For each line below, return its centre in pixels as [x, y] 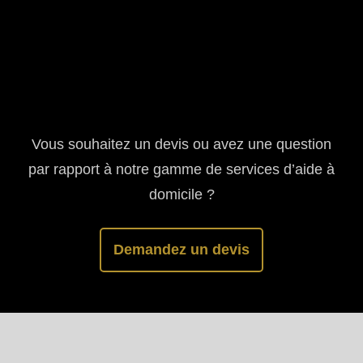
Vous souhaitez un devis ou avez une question [181, 144]
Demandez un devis [181, 250]
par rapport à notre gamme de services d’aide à [181, 169]
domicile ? [181, 194]
